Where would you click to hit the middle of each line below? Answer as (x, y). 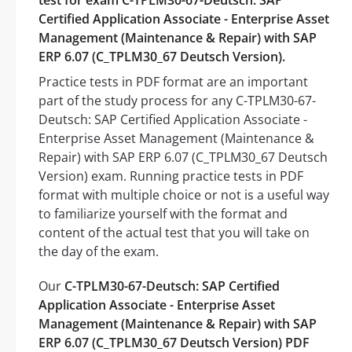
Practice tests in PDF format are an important (173, 82)
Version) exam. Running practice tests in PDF (171, 176)
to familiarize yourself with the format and (163, 214)
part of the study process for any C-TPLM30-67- (177, 101)
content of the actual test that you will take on (174, 233)
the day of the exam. (99, 252)
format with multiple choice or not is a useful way (184, 195)
